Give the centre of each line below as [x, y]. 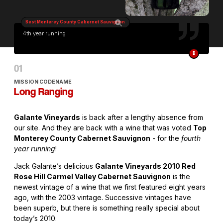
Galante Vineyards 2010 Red [145, 166]
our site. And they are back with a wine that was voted [104, 128]
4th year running [44, 34]
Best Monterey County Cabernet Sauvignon [75, 22]
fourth [191, 138]
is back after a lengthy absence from [142, 117]
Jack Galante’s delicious [55, 166]
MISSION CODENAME [43, 82]
